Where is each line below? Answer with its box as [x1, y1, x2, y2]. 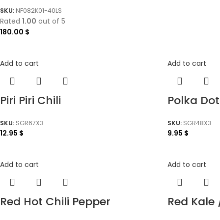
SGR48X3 [183, 118, 212, 127]
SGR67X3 [16, 118, 44, 127]
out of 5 [36, 16, 65, 26]
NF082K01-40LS [16, 6, 62, 15]
